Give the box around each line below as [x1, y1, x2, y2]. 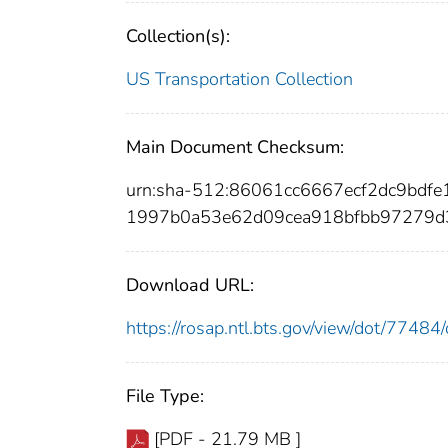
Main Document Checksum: [126, 134, 344, 159]
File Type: [126, 383, 204, 408]
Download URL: [126, 272, 254, 297]
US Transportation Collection [126, 66, 353, 91]
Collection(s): [126, 23, 230, 48]
